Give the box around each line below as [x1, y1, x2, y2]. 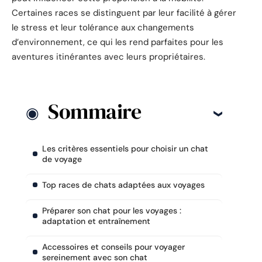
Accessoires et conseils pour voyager [42, 242, 185, 253]
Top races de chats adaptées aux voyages [42, 180, 205, 191]
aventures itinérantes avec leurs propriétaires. [12, 50, 205, 63]
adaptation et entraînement [42, 216, 150, 227]
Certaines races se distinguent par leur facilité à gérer [12, 6, 236, 19]
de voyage [42, 154, 82, 165]
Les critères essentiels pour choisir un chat [42, 143, 208, 154]
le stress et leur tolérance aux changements [12, 21, 194, 33]
